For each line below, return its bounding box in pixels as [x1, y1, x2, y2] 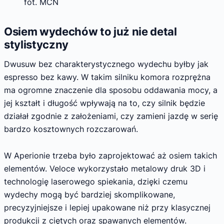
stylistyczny [4, 37, 69, 51]
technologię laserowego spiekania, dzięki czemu [4, 176, 187, 187]
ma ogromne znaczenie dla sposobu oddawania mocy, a [4, 85, 217, 95]
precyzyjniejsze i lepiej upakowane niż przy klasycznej [4, 202, 210, 213]
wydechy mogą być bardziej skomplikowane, [4, 189, 175, 200]
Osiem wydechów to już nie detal [4, 24, 177, 38]
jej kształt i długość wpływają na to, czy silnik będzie [4, 98, 205, 108]
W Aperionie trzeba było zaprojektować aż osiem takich [4, 150, 217, 161]
